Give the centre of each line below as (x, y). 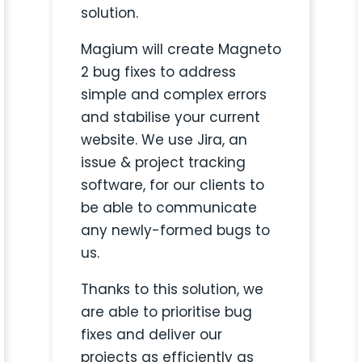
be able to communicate (168, 208)
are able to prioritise (152, 312)
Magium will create (149, 50)
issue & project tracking (163, 163)
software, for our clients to (172, 185)
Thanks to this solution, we (172, 290)
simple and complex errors (173, 95)
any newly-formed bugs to (175, 231)
